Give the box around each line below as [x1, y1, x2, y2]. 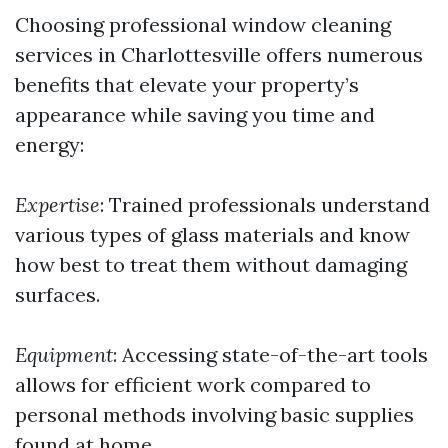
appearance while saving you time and [15, 102, 375, 127]
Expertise [15, 192, 100, 217]
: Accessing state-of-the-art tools [113, 342, 428, 367]
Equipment [15, 342, 113, 367]
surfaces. [15, 282, 100, 307]
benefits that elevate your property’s [15, 72, 359, 97]
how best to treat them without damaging [15, 252, 407, 277]
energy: [15, 132, 84, 157]
